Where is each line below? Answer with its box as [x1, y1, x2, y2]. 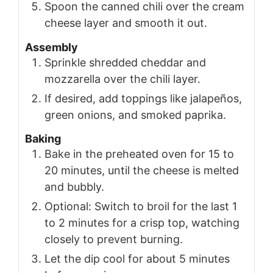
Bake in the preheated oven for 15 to [44, 147, 234, 161]
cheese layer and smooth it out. [44, 16, 207, 30]
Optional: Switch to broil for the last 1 [44, 200, 237, 213]
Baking [25, 132, 61, 146]
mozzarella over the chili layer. [44, 72, 200, 85]
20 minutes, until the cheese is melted [44, 164, 239, 177]
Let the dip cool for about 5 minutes [44, 252, 230, 266]
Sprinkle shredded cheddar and [44, 55, 206, 69]
